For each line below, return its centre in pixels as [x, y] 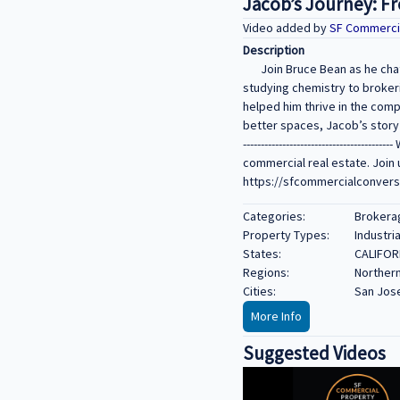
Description [274, 50]
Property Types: [286, 235]
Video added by [286, 27]
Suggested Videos [314, 354]
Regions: [266, 273]
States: [262, 254]
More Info [276, 317]
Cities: [259, 292]
